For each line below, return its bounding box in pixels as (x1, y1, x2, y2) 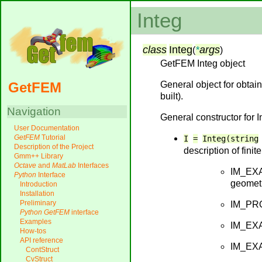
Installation (20, 189, 54, 198)
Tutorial (40, 133, 65, 142)
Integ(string (202, 134, 258, 143)
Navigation (7, 105, 61, 118)
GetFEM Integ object (160, 58, 245, 68)
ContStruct (26, 246, 59, 254)
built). (160, 91, 183, 101)
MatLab (52, 161, 76, 170)
